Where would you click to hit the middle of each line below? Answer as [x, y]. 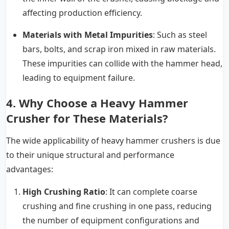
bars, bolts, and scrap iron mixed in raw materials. [119, 49]
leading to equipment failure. [79, 77]
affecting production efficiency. [82, 13]
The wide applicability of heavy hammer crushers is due [113, 140]
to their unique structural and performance [90, 155]
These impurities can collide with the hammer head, [122, 63]
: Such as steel [180, 35]
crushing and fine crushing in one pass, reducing [117, 206]
